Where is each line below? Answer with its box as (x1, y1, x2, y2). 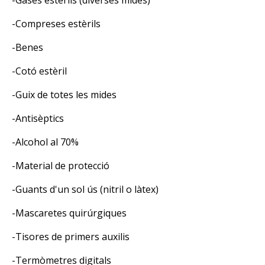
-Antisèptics (12, 111, 64, 125)
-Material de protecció (12, 159, 109, 172)
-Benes (12, 40, 43, 54)
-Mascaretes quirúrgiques (12, 206, 127, 219)
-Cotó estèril (12, 64, 67, 77)
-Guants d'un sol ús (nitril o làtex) (12, 182, 159, 196)
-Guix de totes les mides (12, 88, 117, 101)
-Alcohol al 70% (12, 135, 79, 148)
